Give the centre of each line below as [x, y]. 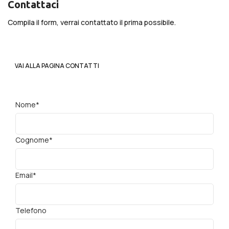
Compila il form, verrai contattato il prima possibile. [92, 22]
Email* [26, 175]
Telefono [31, 211]
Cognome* [34, 140]
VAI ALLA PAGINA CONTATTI [57, 66]
